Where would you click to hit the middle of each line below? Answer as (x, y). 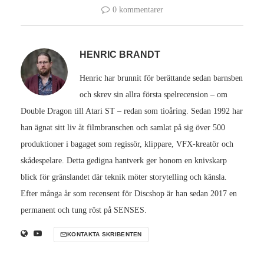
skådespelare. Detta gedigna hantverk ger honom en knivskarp (124, 161)
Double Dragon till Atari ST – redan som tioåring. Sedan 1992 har (132, 111)
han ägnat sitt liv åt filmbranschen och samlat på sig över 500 (123, 128)
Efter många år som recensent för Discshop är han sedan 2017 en (129, 194)
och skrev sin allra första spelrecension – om (154, 95)
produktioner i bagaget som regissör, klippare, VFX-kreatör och (127, 144)
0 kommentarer (138, 10)
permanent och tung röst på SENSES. (84, 210)
